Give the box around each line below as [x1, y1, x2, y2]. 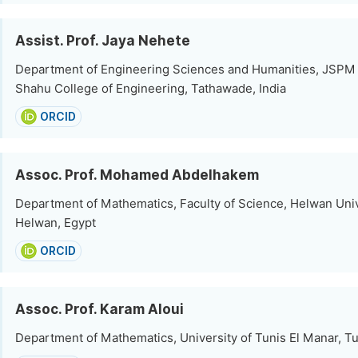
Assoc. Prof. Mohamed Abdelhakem [15, 167, 259, 183]
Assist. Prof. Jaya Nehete [15, 33, 190, 49]
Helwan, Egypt [15, 216, 96, 230]
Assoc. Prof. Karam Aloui [15, 301, 184, 317]
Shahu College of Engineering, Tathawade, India [15, 82, 286, 96]
